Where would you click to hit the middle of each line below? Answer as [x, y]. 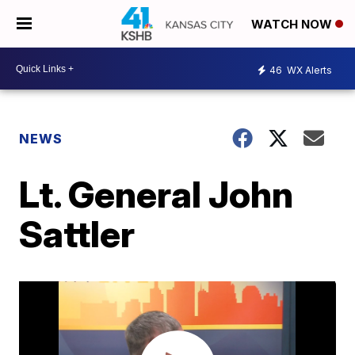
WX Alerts [308, 70]
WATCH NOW [293, 25]
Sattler [77, 234]
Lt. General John [157, 194]
